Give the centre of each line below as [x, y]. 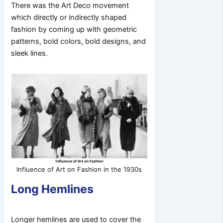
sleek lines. [30, 53]
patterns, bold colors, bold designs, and [79, 41]
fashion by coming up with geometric [74, 29]
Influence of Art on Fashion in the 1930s [79, 169]
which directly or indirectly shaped [69, 17]
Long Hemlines [53, 189]
